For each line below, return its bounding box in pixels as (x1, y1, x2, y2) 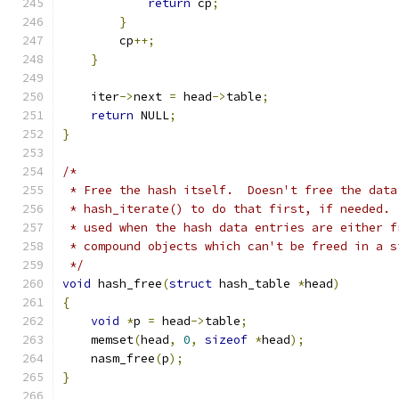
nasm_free (62, 351, 155, 366)
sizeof (205, 332, 248, 347)
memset (62, 332, 134, 347)
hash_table (212, 276, 297, 291)
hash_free (91, 276, 162, 291)
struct (169, 276, 212, 291)
